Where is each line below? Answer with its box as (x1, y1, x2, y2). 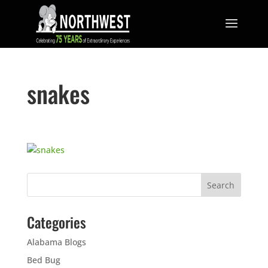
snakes (26, 75, 90, 111)
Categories (26, 211, 86, 233)
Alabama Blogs (26, 236, 86, 248)
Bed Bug (26, 254, 60, 266)
